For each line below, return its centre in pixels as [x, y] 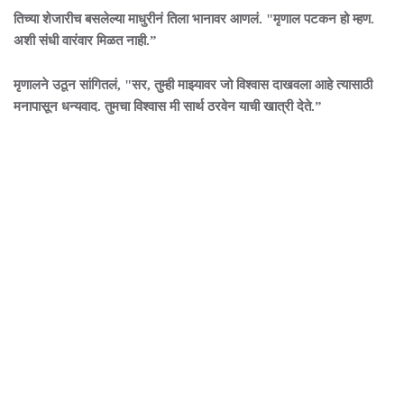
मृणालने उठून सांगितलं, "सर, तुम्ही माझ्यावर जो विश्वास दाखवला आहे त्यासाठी [193, 85]
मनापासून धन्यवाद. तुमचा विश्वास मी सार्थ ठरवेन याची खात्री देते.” [170, 106]
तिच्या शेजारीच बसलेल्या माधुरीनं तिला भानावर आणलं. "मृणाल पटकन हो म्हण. [194, 19]
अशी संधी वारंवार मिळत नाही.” [87, 41]
